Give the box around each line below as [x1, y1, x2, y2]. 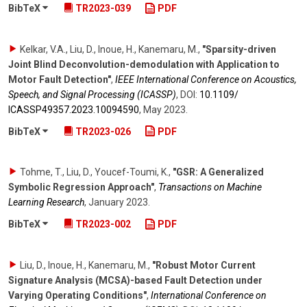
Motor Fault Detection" [8, 73, 111, 85]
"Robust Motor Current [152, 260, 256, 271]
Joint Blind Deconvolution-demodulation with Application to [8, 58, 280, 70]
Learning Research [8, 197, 84, 208]
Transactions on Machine [158, 182, 262, 193]
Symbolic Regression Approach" [8, 182, 154, 193]
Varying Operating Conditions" [8, 290, 147, 302]
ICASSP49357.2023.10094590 [8, 103, 139, 115]
